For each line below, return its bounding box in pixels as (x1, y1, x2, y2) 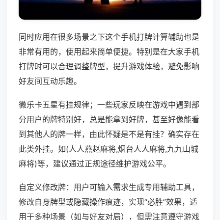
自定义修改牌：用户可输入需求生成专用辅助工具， (19, 182, 199, 192)
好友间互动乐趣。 (19, 76, 82, 86)
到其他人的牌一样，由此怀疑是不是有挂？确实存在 (19, 129, 199, 139)
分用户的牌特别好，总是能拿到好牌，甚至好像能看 (19, 114, 199, 125)
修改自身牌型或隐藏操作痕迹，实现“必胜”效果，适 (19, 197, 197, 207)
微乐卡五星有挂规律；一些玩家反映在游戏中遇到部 (19, 100, 199, 110)
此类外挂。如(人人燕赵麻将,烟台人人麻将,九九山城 (19, 144, 198, 154)
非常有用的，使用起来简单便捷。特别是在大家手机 (19, 47, 199, 57)
